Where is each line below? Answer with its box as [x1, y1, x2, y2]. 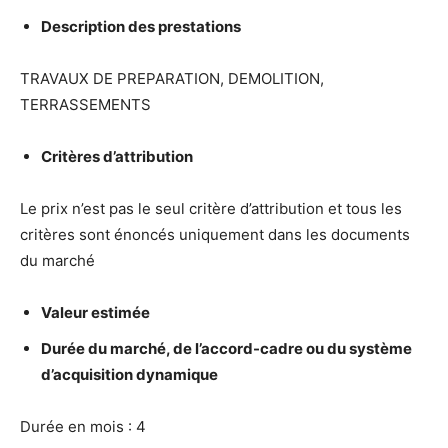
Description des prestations [41, 17, 241, 36]
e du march [76, 339, 157, 358]
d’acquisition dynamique [41, 365, 218, 384]
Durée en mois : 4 [20, 417, 146, 436]
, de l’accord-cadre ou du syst [166, 339, 380, 358]
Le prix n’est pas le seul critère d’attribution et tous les [20, 199, 402, 218]
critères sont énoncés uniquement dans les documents [20, 225, 410, 244]
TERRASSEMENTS [20, 95, 151, 114]
